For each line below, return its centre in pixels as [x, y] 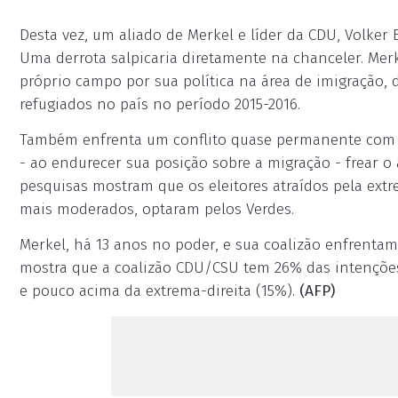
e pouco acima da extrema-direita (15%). [159, 291]
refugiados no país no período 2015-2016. [160, 104]
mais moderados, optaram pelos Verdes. [157, 209]
